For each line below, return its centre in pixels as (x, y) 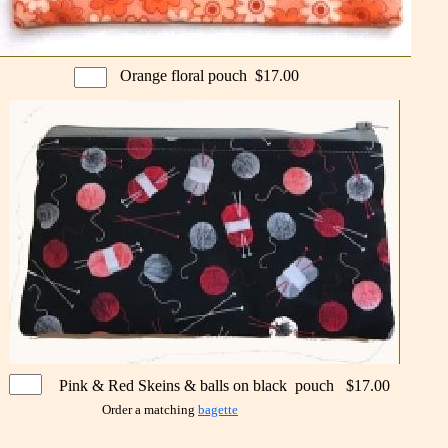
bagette (218, 409)
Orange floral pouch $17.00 (209, 75)
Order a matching (150, 409)
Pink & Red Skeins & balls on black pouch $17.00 (224, 385)
